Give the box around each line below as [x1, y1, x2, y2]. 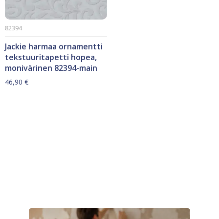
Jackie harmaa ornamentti [5, 41, 103, 52]
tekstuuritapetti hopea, [5, 52, 97, 63]
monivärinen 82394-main [5, 63, 97, 73]
